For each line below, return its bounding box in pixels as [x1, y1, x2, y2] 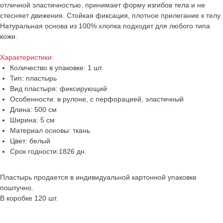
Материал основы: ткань [10, 126, 90, 135]
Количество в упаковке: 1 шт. [10, 64, 103, 72]
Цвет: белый [10, 137, 50, 145]
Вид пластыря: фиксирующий [10, 85, 107, 93]
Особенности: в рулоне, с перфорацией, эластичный [10, 95, 184, 104]
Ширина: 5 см [10, 116, 55, 124]
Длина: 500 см [10, 106, 57, 114]
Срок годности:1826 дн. [10, 147, 87, 156]
